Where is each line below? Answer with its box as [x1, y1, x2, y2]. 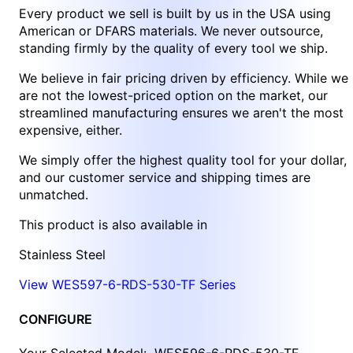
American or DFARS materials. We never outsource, [19, 23, 323, 39]
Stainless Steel [19, 247, 106, 263]
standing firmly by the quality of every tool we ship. [19, 40, 328, 57]
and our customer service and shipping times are [19, 169, 310, 186]
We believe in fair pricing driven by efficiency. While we [19, 70, 348, 87]
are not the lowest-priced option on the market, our [19, 87, 328, 104]
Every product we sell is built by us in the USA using [19, 6, 331, 22]
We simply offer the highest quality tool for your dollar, [19, 152, 347, 169]
